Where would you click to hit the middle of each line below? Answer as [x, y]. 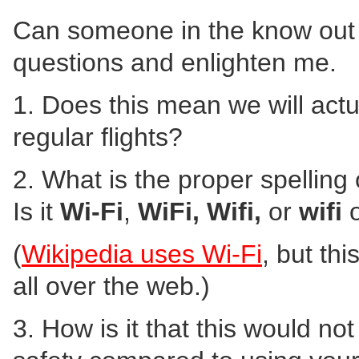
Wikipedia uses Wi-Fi [142, 254]
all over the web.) [111, 286]
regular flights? [98, 137]
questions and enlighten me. [175, 63]
